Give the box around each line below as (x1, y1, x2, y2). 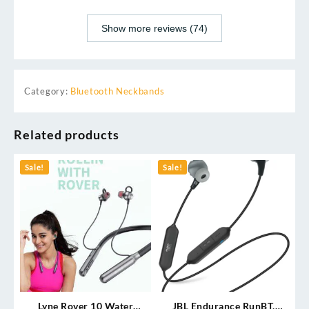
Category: (24, 86, 70, 97)
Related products (14, 127, 119, 143)
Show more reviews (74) (101, 23, 208, 34)
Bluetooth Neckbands (70, 86, 165, 97)
